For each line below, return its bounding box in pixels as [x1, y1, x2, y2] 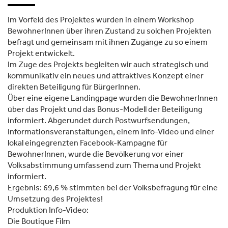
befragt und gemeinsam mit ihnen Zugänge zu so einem [8, 37, 208, 47]
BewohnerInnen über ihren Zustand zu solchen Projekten [8, 25, 211, 36]
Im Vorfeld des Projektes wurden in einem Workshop [8, 14, 194, 24]
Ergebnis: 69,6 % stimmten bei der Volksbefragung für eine [8, 182, 218, 192]
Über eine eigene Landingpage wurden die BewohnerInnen [8, 93, 218, 103]
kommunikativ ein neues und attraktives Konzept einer [8, 70, 204, 80]
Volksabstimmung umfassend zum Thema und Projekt [8, 160, 201, 170]
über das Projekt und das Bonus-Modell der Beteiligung [8, 104, 203, 114]
